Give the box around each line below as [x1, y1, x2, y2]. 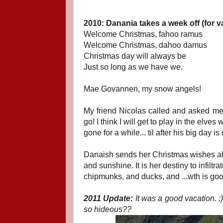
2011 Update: [84, 194, 135, 203]
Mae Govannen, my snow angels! [84, 85, 201, 93]
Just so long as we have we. [84, 63, 183, 71]
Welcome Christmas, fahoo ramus [84, 30, 203, 38]
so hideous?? [84, 205, 131, 214]
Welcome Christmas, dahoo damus [84, 41, 207, 49]
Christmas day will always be [84, 52, 186, 60]
